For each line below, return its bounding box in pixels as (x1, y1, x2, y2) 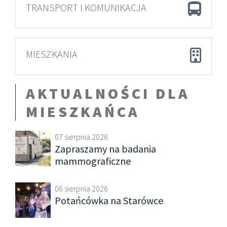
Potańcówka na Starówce (55, 194, 163, 207)
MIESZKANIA (26, 48, 78, 60)
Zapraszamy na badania (55, 142, 156, 155)
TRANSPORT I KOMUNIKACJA (26, 1, 146, 14)
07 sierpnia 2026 (55, 132, 108, 142)
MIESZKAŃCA (26, 102, 140, 121)
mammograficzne (55, 155, 131, 167)
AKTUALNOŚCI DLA (26, 84, 190, 103)
